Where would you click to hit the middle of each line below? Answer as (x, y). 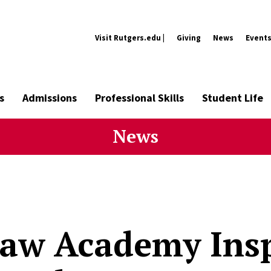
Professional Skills (139, 98)
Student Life (233, 98)
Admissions (50, 98)
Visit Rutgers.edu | (130, 38)
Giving (189, 38)
